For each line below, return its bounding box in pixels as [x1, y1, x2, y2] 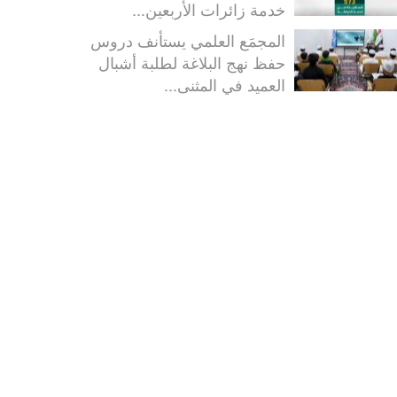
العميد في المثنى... [164, 73, 285, 97]
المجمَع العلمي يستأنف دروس [90, 28, 285, 52]
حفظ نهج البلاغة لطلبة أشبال [98, 51, 285, 74]
